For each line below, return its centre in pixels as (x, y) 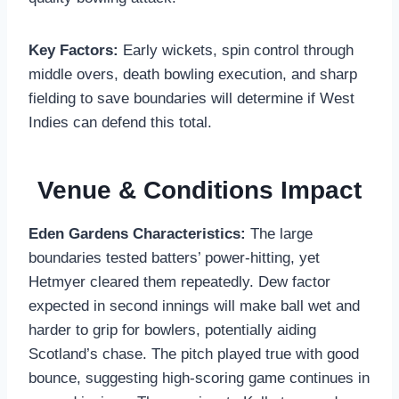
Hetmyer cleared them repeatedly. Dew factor (179, 281)
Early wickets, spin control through (236, 50)
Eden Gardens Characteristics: (137, 233)
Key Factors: (73, 50)
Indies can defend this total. (120, 122)
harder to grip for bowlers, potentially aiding (172, 330)
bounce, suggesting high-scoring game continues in (199, 378)
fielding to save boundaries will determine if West (191, 98)
